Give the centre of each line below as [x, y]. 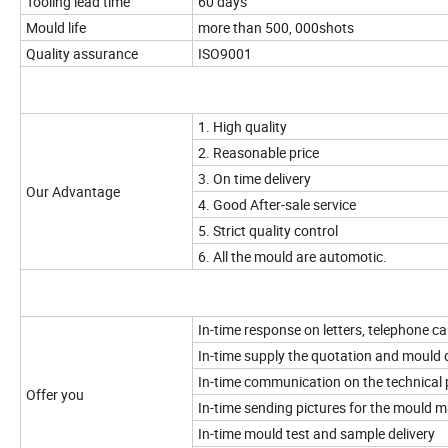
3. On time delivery [254, 179]
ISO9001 [225, 54]
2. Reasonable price [258, 153]
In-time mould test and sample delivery [316, 434]
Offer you [55, 395]
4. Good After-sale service [277, 205]
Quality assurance [82, 54]
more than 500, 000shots [276, 28]
